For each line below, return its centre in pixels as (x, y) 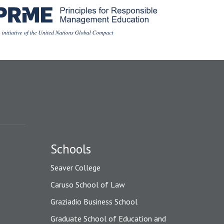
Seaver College (75, 168)
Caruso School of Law (88, 185)
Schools (71, 149)
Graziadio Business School (94, 202)
